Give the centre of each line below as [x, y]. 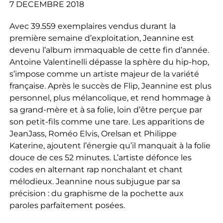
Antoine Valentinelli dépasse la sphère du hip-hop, [109, 62]
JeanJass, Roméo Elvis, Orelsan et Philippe [93, 133]
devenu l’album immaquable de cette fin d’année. [109, 50]
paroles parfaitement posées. [67, 205]
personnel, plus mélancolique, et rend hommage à [110, 98]
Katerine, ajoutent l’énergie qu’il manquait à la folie [110, 145]
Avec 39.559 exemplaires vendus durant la [92, 26]
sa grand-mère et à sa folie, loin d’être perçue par [106, 110]
